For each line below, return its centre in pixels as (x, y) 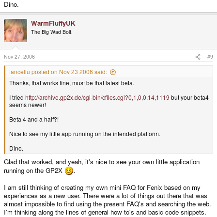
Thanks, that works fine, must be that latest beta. (72, 83)
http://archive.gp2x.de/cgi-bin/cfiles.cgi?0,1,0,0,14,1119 (97, 97)
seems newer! (28, 105)
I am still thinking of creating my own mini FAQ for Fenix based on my (102, 187)
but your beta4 (189, 97)
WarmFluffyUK (53, 23)
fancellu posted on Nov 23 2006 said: (58, 72)
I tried (17, 97)
